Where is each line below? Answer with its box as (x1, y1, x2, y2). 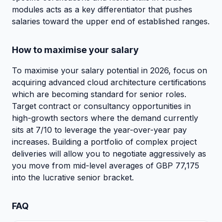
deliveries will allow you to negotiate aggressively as (12, 148, 206, 159)
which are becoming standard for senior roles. (12, 89, 186, 99)
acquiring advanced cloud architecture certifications (12, 77, 206, 87)
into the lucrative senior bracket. (12, 172, 134, 182)
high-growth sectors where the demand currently (12, 112, 198, 123)
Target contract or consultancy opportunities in (12, 101, 191, 111)
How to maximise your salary (12, 44, 139, 55)
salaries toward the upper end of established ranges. (12, 16, 210, 26)
